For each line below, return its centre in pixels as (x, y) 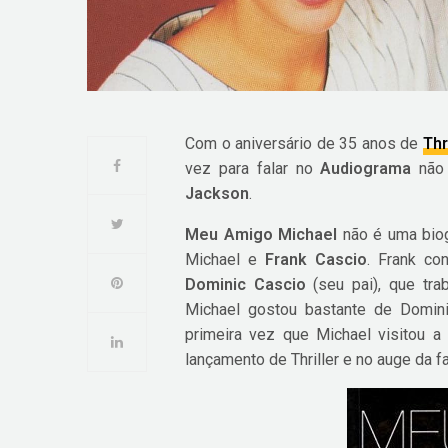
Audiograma (366, 169)
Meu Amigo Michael (261, 235)
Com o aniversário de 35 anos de (304, 144)
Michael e (225, 260)
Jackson (217, 194)
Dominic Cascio (245, 285)
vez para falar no (253, 169)
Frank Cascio (315, 260)
